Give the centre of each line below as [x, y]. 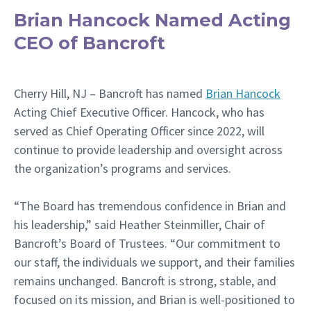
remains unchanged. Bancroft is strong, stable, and [145, 281]
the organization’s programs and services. [123, 169]
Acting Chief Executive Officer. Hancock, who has [139, 112]
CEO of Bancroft [90, 43]
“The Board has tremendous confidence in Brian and [150, 206]
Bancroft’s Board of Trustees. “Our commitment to [147, 244]
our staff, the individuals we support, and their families [154, 262]
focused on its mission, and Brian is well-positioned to [154, 300]
